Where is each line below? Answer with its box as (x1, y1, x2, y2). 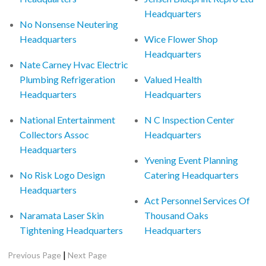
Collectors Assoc (20, 128, 90, 140)
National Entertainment (20, 113, 116, 125)
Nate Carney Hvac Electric (20, 58, 129, 70)
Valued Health (144, 73, 202, 85)
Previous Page (8, 249, 62, 260)
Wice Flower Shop (144, 33, 218, 45)
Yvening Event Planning (144, 154, 239, 166)
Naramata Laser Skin (20, 209, 104, 221)
